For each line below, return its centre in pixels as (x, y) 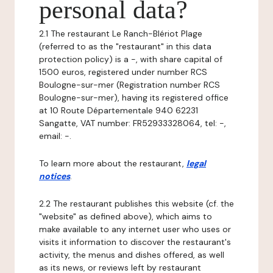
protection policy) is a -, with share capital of (131, 59)
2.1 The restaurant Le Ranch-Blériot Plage (121, 34)
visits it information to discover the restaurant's (135, 242)
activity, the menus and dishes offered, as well (132, 255)
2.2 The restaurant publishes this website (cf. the (136, 204)
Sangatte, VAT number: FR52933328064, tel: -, (133, 123)
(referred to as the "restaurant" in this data (125, 46)
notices (55, 176)
